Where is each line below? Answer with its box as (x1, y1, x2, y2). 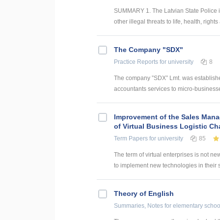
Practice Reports (114, 58, 158, 65)
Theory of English (114, 189, 174, 197)
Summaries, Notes (114, 202, 163, 209)
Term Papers (114, 135, 148, 142)
